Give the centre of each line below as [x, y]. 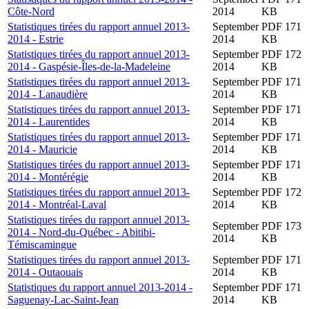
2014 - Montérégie [48, 177]
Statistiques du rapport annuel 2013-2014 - [100, 287]
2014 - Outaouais [45, 272]
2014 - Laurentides [49, 121]
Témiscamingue [42, 244]
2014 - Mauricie [42, 149]
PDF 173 [281, 226]
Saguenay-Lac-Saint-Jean [63, 299]
